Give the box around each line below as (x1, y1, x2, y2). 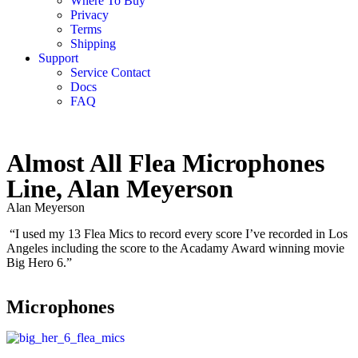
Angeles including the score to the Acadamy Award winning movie (6, 241, 344, 255)
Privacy (70, 8, 109, 22)
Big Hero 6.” (6, 256, 72, 269)
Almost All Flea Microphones (6, 149, 324, 177)
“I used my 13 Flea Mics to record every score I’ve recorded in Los (6, 227, 348, 241)
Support (38, 51, 78, 65)
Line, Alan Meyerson (6, 174, 233, 203)
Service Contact (70, 66, 150, 79)
